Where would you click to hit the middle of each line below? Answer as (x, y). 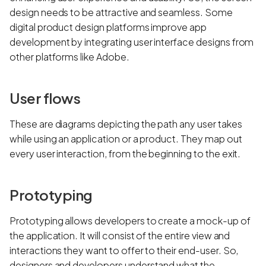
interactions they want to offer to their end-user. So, (124, 250)
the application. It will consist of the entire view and (120, 235)
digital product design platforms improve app (108, 27)
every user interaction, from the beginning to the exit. (126, 153)
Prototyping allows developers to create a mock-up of (130, 220)
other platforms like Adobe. (71, 56)
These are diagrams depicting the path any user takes (126, 123)
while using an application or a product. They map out (126, 138)
